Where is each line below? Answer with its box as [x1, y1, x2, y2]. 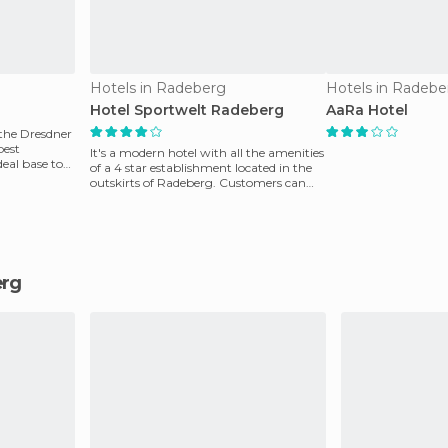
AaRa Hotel [326, 101, 408, 119]
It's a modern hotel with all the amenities [90, 145, 324, 160]
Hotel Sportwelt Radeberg [90, 101, 284, 119]
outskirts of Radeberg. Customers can [90, 175, 306, 190]
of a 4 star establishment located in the [90, 160, 312, 175]
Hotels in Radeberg [90, 79, 226, 97]
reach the [90, 190, 144, 205]
